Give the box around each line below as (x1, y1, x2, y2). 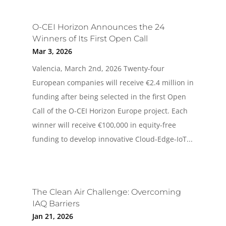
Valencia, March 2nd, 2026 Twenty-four (32, 63, 164, 73)
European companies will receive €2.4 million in (32, 77, 194, 87)
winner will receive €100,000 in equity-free (32, 120, 176, 130)
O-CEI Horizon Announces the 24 (32, 22, 164, 32)
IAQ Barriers (32, 198, 80, 208)
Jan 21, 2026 (32, 211, 73, 221)
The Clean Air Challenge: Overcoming (32, 187, 181, 197)
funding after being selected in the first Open (32, 91, 186, 101)
